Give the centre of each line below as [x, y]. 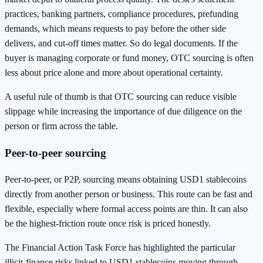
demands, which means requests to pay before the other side [115, 28]
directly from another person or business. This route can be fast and [129, 194]
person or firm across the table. [61, 126]
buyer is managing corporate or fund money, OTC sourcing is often [129, 58]
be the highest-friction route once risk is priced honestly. [108, 224]
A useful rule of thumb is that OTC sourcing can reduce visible [121, 96]
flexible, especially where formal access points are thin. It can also [126, 209]
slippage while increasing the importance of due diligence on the [123, 111]
